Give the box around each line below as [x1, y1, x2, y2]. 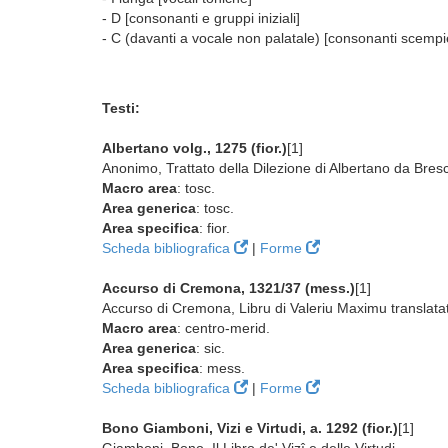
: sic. [196, 340, 225, 356]
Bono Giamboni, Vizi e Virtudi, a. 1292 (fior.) [102, 420, 398, 436]
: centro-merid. [177, 320, 270, 336]
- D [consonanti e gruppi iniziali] [102, 10, 300, 26]
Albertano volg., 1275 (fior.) [102, 140, 287, 156]
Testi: [102, 100, 140, 116]
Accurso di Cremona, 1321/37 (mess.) [102, 280, 355, 296]
